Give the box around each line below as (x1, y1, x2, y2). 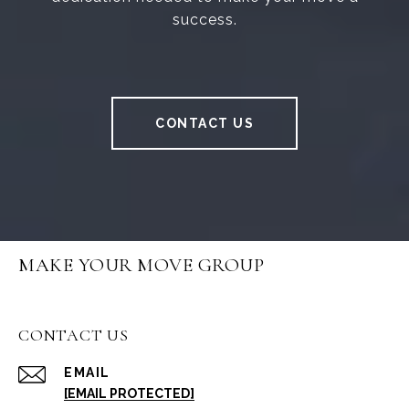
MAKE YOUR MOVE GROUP (18, 254, 264, 278)
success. (172, 11, 237, 29)
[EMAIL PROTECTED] (64, 386, 194, 402)
